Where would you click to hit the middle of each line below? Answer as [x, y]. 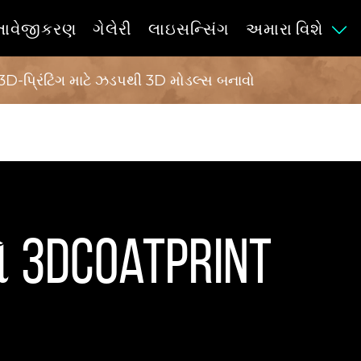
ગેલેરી [112, 29]
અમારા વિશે [284, 29]
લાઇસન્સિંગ [189, 29]
